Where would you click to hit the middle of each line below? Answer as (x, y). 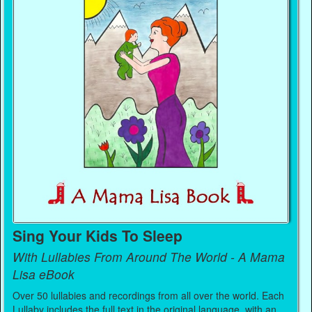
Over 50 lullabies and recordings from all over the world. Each (149, 296)
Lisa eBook (44, 274)
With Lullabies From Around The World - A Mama (149, 256)
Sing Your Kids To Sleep (98, 236)
